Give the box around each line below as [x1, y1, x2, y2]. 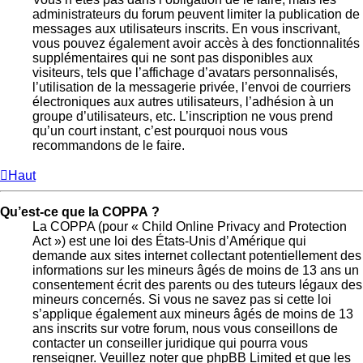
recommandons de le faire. [32, 139, 185, 153]
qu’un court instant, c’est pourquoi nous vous [32, 124, 288, 139]
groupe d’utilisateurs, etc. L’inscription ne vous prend [32, 109, 333, 124]
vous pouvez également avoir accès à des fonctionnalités [32, 36, 360, 51]
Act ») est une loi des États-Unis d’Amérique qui [32, 234, 306, 249]
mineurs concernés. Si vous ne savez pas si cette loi [32, 293, 331, 307]
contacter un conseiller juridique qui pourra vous [32, 336, 308, 351]
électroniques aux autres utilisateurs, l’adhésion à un [32, 95, 334, 109]
